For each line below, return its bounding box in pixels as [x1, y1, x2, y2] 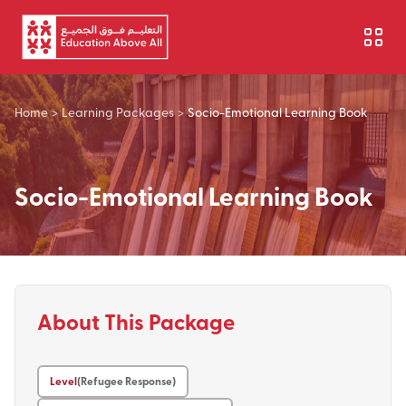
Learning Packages [62, 103, 174, 121]
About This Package [37, 305, 235, 337]
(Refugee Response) [77, 373, 176, 389]
